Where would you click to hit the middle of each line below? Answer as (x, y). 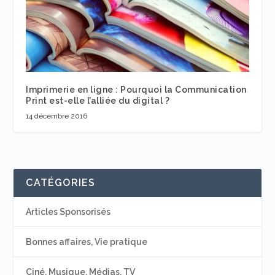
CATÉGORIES (61, 183)
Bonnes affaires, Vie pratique (87, 242)
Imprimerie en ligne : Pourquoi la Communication (136, 90)
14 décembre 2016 (57, 116)
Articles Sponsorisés (68, 212)
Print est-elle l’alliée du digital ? (98, 101)
